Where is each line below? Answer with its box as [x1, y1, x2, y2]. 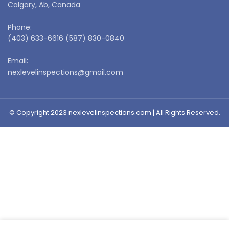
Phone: [8, 22, 32, 33]
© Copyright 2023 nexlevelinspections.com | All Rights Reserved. [9, 108, 220, 118]
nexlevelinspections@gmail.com [8, 67, 123, 78]
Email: [8, 56, 28, 66]
